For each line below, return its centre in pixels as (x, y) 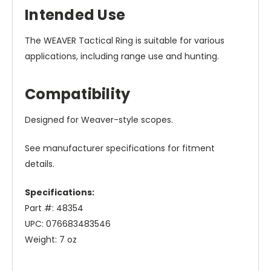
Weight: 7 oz (51, 240)
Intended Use (75, 15)
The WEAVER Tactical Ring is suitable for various (125, 41)
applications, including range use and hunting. (122, 57)
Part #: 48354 (54, 208)
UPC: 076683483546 (68, 224)
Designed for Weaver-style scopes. (99, 120)
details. (40, 164)
